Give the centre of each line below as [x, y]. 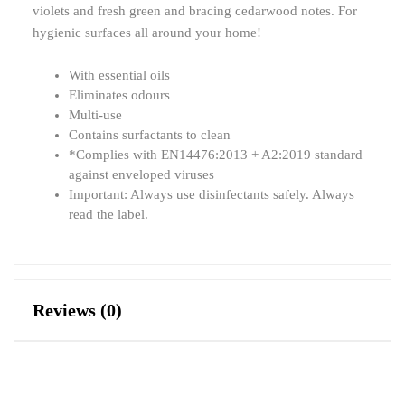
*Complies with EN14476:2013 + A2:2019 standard [216, 155]
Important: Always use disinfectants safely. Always [212, 194]
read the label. [108, 214]
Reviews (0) [77, 310]
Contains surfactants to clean [150, 135]
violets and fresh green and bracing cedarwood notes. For [195, 11]
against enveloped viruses [141, 174]
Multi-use [95, 115]
